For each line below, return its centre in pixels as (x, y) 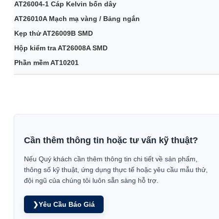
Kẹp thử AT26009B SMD (54, 33)
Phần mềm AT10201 (46, 63)
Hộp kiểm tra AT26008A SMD (61, 48)
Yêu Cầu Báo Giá (67, 204)
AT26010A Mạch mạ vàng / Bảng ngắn (77, 19)
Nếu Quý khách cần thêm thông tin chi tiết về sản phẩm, (111, 159)
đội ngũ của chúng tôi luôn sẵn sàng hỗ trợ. (91, 180)
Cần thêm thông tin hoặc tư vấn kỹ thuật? (111, 140)
